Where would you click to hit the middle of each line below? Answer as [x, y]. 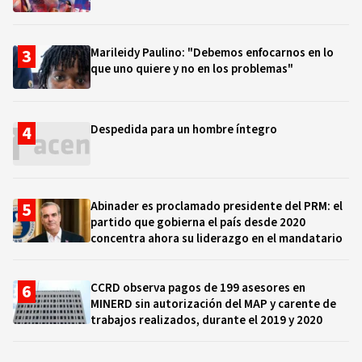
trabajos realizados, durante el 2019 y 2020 [208, 320]
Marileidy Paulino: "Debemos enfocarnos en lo [212, 53]
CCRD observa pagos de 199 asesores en [198, 288]
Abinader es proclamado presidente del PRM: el [217, 206]
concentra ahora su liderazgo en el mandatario [217, 239]
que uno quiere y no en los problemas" [192, 69]
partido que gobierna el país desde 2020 [198, 223]
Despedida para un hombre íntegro [184, 130]
